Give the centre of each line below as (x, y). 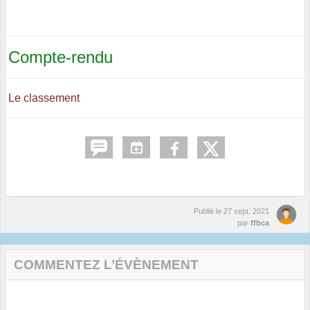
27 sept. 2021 (246, 211)
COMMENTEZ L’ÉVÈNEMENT (106, 265)
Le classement (44, 98)
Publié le (209, 211)
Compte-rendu (61, 57)
